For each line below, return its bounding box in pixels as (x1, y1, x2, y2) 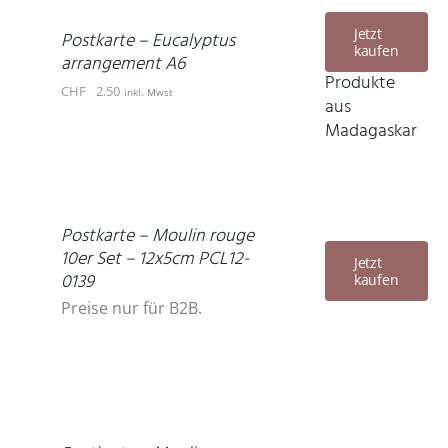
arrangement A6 (61, 50, 185, 79)
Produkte (324, 68, 395, 98)
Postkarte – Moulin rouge (61, 222, 254, 251)
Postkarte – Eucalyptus (61, 27, 235, 56)
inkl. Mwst (124, 85, 173, 99)
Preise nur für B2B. (61, 297, 202, 319)
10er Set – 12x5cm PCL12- (61, 245, 249, 274)
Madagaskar (324, 116, 417, 146)
